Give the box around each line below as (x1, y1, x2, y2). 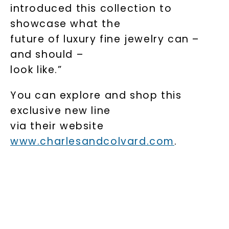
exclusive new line (10, 104, 111, 118)
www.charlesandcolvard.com (10, 134, 174, 148)
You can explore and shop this (10, 88, 182, 102)
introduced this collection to (10, 2, 172, 15)
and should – (10, 48, 84, 61)
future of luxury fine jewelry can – (10, 32, 199, 46)
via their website (10, 119, 104, 133)
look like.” (10, 63, 62, 77)
